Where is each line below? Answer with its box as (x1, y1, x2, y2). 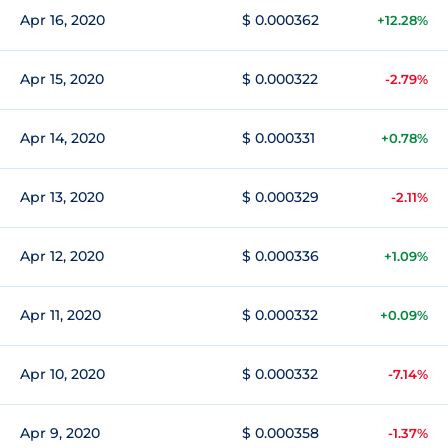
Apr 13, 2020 (20, 188, 104, 206)
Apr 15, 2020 (20, 70, 104, 88)
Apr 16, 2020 (20, 11, 105, 29)
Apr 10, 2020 (20, 365, 105, 383)
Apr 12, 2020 (20, 247, 104, 265)
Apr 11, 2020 (20, 306, 101, 324)
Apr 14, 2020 (20, 129, 105, 147)
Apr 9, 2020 (20, 424, 100, 442)
